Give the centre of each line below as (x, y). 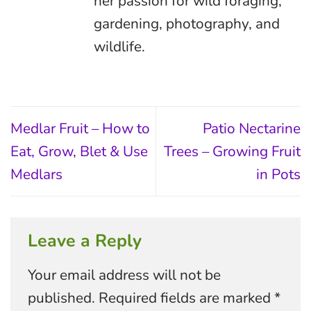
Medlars (36, 174)
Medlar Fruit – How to (80, 128)
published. (61, 297)
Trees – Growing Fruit (232, 151)
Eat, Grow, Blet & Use (79, 151)
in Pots (278, 174)
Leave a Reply (87, 241)
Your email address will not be (124, 275)
